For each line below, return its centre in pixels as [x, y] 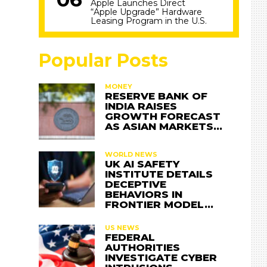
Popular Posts [104, 60]
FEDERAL [130, 237]
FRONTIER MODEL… [159, 204]
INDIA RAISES [141, 106]
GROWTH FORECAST [163, 116]
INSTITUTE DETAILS [159, 174]
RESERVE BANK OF [156, 96]
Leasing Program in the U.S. [149, 21]
